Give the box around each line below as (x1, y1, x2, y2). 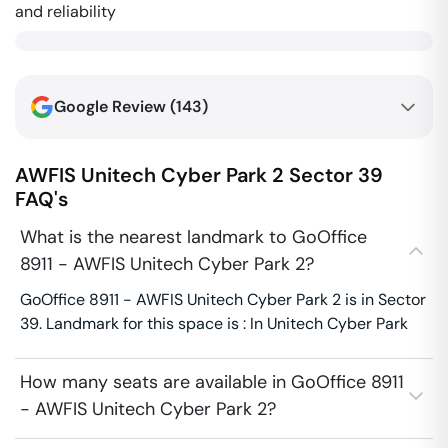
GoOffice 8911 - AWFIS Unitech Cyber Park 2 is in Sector (20, 289, 426, 310)
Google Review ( (54, 96, 176, 117)
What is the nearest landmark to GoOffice (20, 225, 367, 249)
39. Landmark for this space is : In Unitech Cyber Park (20, 313, 408, 334)
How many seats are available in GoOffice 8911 (20, 370, 404, 394)
